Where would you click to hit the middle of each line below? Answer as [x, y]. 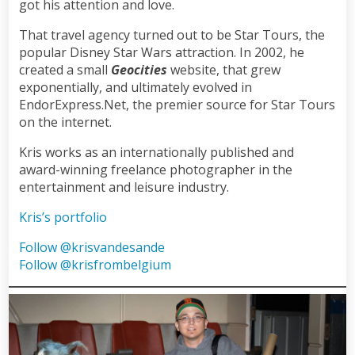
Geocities [139, 69]
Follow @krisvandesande [92, 247]
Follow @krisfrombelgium [95, 264]
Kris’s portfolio [63, 217]
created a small [65, 69]
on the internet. [65, 122]
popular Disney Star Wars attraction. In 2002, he [161, 52]
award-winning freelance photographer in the [155, 169]
